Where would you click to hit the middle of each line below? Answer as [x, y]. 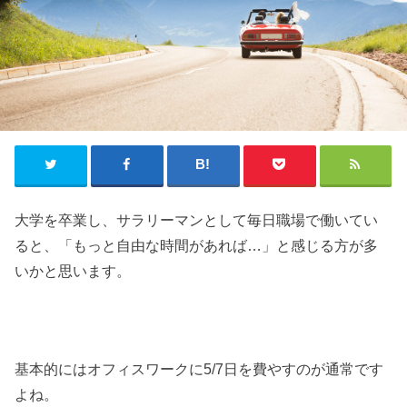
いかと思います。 [73, 270]
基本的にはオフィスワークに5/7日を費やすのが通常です [199, 369]
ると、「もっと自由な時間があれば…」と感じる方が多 [197, 245]
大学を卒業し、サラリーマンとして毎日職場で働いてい [197, 219]
